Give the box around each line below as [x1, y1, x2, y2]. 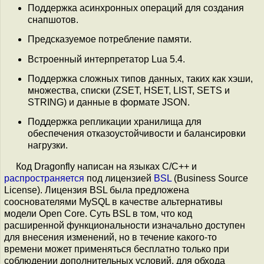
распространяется [4, 173, 84, 184]
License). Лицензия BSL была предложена [4, 185, 189, 196]
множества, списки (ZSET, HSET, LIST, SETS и [28, 85, 230, 95]
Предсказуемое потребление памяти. [28, 34, 192, 45]
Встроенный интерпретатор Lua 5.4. [28, 54, 185, 64]
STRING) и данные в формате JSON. [28, 97, 190, 107]
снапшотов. [28, 14, 78, 25]
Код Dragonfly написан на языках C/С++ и [16, 161, 197, 172]
